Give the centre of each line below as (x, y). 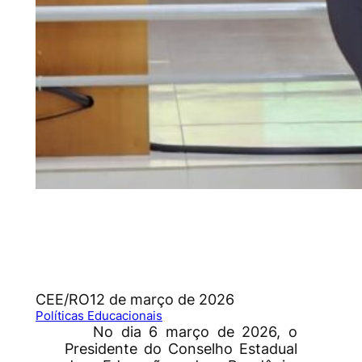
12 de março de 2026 (162, 300)
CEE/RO (63, 300)
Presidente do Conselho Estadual (181, 349)
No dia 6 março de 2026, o (195, 332)
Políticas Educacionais (99, 316)
